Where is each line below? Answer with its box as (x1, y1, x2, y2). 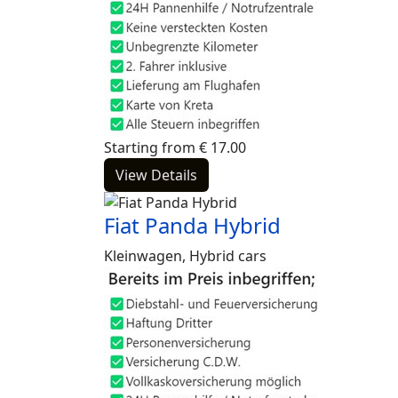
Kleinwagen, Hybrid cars (104, 246, 267, 266)
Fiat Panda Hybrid (104, 211, 281, 240)
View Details (115, 165, 197, 185)
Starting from (104, 138, 195, 157)
